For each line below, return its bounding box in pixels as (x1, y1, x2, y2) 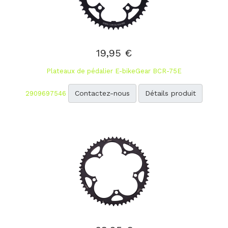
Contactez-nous (75, 89, 130, 97)
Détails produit (145, 89, 196, 97)
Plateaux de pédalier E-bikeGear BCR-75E (46, 67, 182, 75)
